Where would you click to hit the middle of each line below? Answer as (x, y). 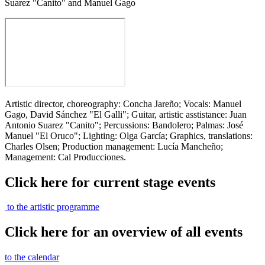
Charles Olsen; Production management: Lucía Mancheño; (114, 146)
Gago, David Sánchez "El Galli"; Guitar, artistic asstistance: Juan (126, 114)
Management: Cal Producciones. (65, 157)
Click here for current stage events (110, 182)
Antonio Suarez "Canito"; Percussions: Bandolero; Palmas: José (124, 125)
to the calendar (32, 257)
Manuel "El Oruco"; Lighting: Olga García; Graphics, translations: (129, 135)
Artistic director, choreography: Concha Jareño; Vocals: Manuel (123, 104)
